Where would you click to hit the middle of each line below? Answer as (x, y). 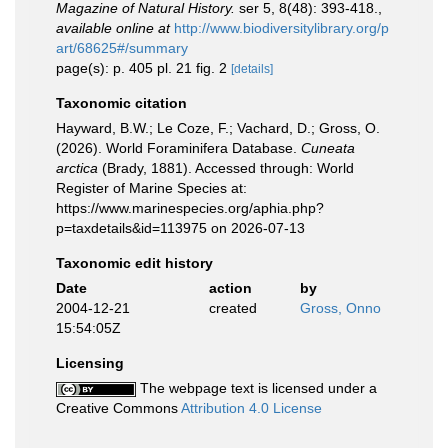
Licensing (90, 363)
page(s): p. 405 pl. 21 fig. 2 (143, 68)
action (230, 288)
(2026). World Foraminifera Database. (178, 148)
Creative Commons (118, 408)
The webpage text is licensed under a (256, 388)
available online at (113, 28)
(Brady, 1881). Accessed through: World (226, 168)
